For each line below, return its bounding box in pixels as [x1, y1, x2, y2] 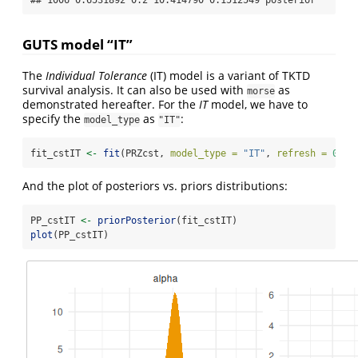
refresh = [276, 147, 327, 159]
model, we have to [208, 96, 308, 112]
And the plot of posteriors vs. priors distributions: [22, 177, 288, 193]
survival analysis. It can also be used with [22, 82, 247, 97]
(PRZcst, [120, 147, 170, 159]
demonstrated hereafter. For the [22, 96, 199, 112]
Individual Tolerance [46, 67, 147, 83]
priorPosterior [97, 214, 176, 226]
